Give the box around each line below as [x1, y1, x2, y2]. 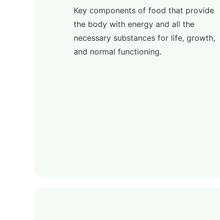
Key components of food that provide [74, 5, 214, 15]
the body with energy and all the [74, 19, 194, 29]
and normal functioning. [74, 47, 162, 56]
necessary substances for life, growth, [74, 33, 215, 43]
